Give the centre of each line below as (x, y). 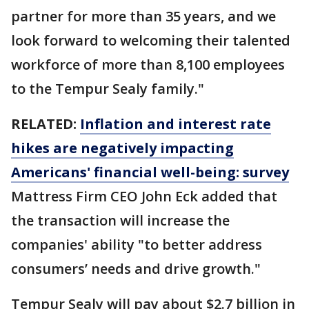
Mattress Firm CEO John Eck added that (144, 197)
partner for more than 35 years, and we (143, 17)
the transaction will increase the (120, 221)
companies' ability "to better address (137, 245)
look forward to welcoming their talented (151, 41)
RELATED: (46, 124)
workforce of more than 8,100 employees (148, 65)
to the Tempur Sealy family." (108, 89)
